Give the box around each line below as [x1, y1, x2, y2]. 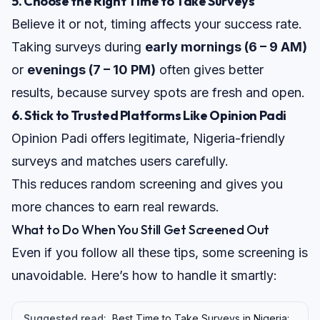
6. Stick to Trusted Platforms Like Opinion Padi [11, 107, 287, 124]
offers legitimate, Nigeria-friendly [87, 131, 285, 146]
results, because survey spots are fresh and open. [11, 85, 305, 101]
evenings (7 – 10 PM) [27, 62, 156, 78]
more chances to [11, 199, 114, 215]
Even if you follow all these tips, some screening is [11, 245, 308, 261]
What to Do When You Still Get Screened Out [11, 221, 269, 239]
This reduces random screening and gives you [11, 176, 283, 192]
